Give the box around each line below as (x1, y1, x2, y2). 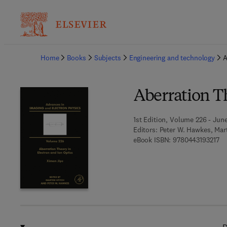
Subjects (94, 53, 121, 62)
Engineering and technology (129, 53, 215, 62)
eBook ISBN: (133, 135, 171, 144)
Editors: (133, 125, 158, 134)
